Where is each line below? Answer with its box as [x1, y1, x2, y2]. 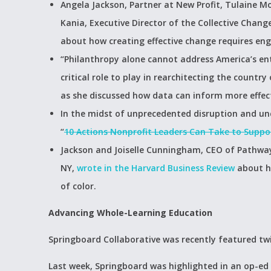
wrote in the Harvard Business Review [77, 162, 235, 174]
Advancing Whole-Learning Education [48, 207, 212, 218]
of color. [60, 180, 96, 192]
